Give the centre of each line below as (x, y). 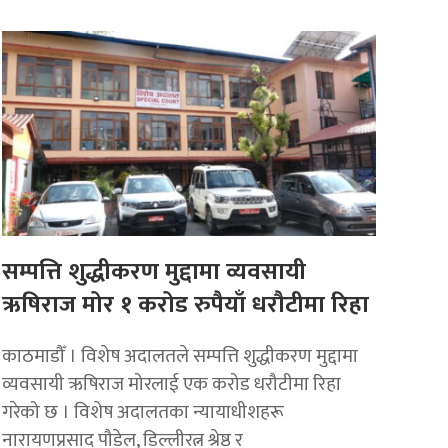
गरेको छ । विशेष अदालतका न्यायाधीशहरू (143, 411)
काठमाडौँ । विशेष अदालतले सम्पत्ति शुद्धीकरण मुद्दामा (180, 355)
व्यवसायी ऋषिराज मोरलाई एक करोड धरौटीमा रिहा (172, 383)
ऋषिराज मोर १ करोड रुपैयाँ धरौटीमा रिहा (186, 304)
